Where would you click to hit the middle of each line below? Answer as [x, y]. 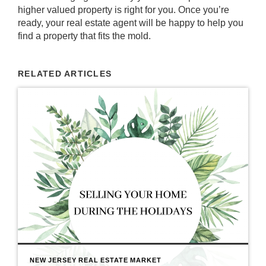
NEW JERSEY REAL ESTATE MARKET [96, 260]
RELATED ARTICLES [65, 74]
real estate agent [102, 23]
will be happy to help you [190, 23]
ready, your [42, 23]
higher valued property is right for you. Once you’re [123, 10]
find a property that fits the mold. [84, 36]
